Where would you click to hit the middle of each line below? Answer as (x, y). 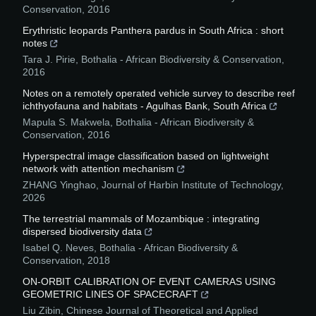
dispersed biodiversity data (82, 232)
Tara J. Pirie (49, 60)
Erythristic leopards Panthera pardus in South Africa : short (153, 31)
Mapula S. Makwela (66, 122)
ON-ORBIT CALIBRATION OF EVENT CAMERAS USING (149, 282)
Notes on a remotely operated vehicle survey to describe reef (159, 93)
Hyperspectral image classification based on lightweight (146, 156)
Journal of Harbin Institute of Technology (191, 185)
